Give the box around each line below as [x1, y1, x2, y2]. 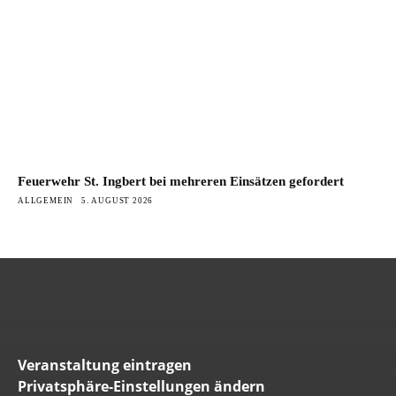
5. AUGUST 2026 [81, 196, 154, 206]
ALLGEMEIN [18, 196, 74, 206]
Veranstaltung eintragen [18, 355, 192, 376]
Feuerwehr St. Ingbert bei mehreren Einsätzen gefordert [18, 174, 344, 189]
